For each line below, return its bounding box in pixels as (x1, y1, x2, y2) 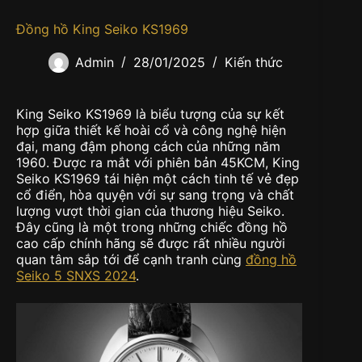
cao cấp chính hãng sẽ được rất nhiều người (16, 235, 285, 252)
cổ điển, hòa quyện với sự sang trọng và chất (16, 187, 294, 204)
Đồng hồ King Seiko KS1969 (16, 21, 188, 38)
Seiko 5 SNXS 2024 (16, 267, 136, 284)
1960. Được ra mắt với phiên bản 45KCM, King (16, 154, 300, 171)
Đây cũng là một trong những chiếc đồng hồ (16, 219, 288, 236)
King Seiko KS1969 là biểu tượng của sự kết (16, 106, 284, 123)
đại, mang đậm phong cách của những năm (16, 138, 280, 155)
